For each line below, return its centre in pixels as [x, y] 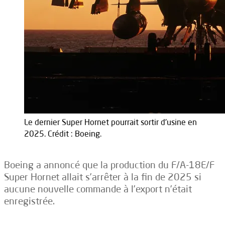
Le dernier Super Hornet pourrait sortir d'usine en [110, 122]
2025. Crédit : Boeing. [63, 133]
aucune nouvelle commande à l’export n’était [98, 189]
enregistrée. [29, 201]
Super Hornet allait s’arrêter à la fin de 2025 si [103, 177]
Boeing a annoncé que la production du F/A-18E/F [109, 165]
